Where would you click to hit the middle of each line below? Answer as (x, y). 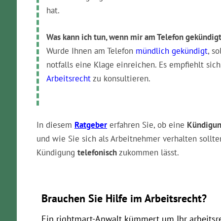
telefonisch (97, 152)
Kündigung (57, 152)
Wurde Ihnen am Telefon (91, 51)
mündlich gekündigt (172, 51)
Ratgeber (91, 125)
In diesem (55, 125)
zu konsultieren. (121, 78)
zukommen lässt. (148, 152)
